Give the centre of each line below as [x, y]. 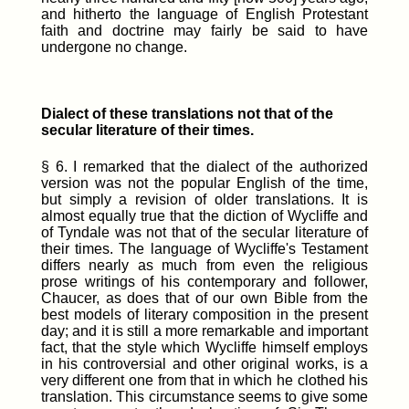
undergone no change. [114, 47]
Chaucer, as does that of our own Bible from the [204, 298]
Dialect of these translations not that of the [187, 114]
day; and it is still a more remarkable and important [204, 330]
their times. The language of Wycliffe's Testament [204, 248]
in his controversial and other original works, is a [204, 363]
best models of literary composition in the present [204, 314]
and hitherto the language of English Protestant [204, 15]
